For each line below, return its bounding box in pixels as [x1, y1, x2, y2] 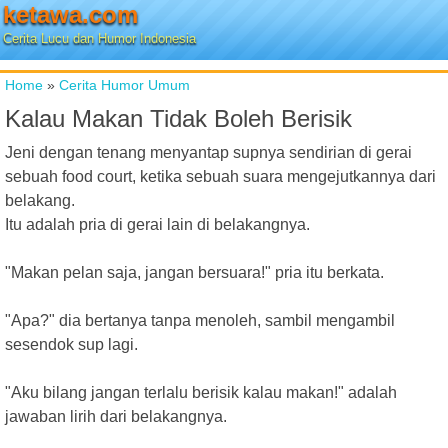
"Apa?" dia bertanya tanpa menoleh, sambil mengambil [5, 312, 395, 329]
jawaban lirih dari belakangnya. [5, 408, 227, 425]
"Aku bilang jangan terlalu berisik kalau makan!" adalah [5, 384, 397, 401]
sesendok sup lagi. [5, 336, 138, 353]
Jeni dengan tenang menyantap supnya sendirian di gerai [5, 144, 412, 161]
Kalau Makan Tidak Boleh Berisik [5, 105, 352, 132]
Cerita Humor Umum [59, 77, 190, 93]
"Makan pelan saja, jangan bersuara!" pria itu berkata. [5, 264, 384, 281]
